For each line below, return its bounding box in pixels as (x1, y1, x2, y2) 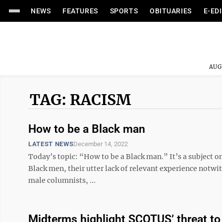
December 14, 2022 (73, 140, 128, 148)
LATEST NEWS (28, 140, 74, 148)
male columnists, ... (28, 176, 96, 185)
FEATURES (62, 7, 98, 15)
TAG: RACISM (30, 90, 131, 109)
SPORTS (110, 7, 138, 15)
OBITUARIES (150, 7, 192, 15)
